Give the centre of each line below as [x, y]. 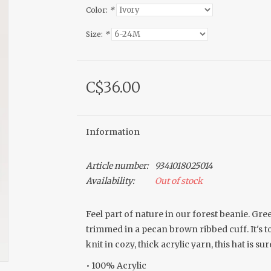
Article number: [117, 166]
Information [113, 132]
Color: [97, 10]
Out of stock [178, 181]
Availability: [110, 181]
